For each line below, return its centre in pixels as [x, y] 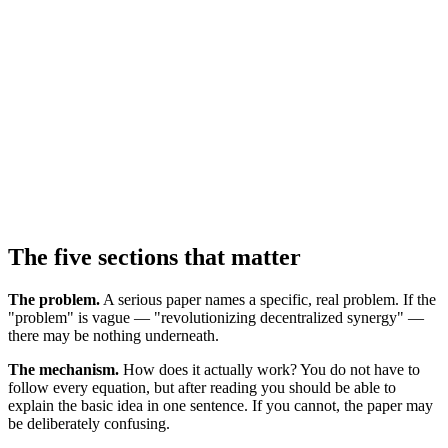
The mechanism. [63, 370]
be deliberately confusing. [89, 424]
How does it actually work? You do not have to [269, 370]
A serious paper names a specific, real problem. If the [268, 300]
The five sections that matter [154, 257]
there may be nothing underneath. [113, 336]
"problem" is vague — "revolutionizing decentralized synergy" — [216, 318]
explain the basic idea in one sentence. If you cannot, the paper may [220, 406]
